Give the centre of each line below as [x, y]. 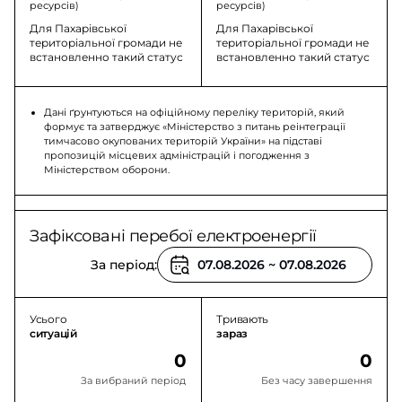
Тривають [243, 319]
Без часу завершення [316, 380]
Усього [48, 319]
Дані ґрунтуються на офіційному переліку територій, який [194, 112]
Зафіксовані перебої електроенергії [173, 236]
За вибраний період [134, 380]
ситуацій [53, 333]
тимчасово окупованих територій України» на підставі [183, 141]
